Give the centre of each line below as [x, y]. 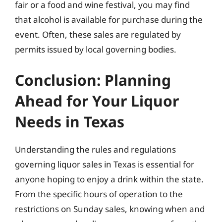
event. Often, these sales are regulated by [98, 34]
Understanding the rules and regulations [95, 149]
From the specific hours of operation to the [99, 194]
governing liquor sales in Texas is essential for [105, 164]
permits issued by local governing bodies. [96, 49]
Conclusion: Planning [93, 80]
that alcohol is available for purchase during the [109, 20]
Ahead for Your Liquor [97, 101]
